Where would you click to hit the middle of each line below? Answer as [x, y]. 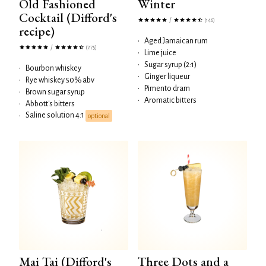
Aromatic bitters [170, 100]
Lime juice [160, 53]
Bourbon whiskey [53, 68]
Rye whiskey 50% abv [60, 80]
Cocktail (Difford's [68, 18]
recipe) [37, 31]
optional [99, 115]
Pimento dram [167, 88]
